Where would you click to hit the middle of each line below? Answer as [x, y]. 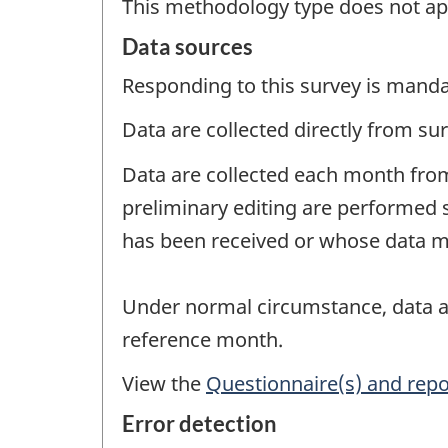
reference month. [202, 339]
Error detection [199, 423]
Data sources [187, 46]
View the [164, 384]
